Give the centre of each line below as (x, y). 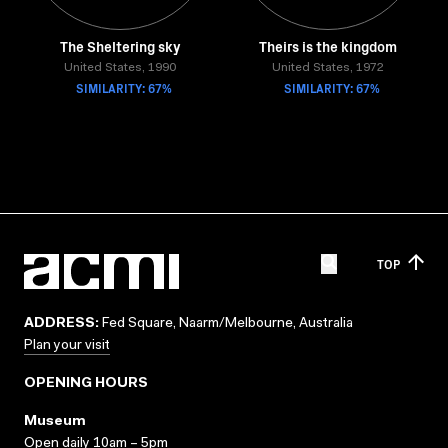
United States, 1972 (328, 68)
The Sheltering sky (120, 46)
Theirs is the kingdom (328, 46)
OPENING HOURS (86, 384)
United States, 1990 (120, 68)
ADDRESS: (61, 324)
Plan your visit (67, 346)
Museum (55, 422)
